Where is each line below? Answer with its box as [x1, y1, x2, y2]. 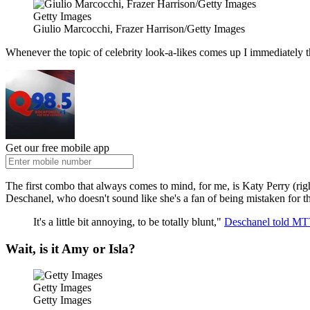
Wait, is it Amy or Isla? [6, 241, 136, 256]
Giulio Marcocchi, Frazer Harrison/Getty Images [33, 22, 245, 35]
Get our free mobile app [6, 141, 109, 154]
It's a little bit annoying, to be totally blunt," [33, 215, 224, 228]
